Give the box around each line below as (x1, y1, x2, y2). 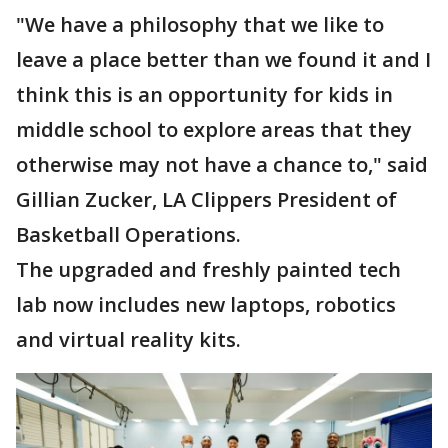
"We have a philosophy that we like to (16, 11, 384, 38)
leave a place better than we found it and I (16, 46, 431, 73)
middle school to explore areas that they (16, 116, 412, 143)
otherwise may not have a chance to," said (16, 151, 428, 178)
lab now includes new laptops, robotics (16, 291, 396, 318)
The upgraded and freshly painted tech (16, 256, 401, 283)
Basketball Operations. (16, 221, 246, 248)
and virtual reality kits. (16, 326, 246, 353)
